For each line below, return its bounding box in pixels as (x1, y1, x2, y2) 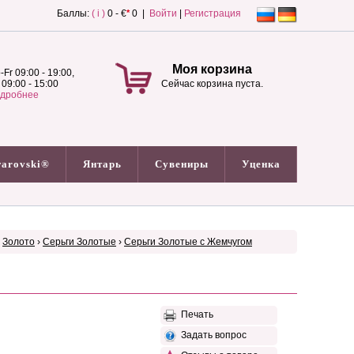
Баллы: (57, 8, 92, 19)
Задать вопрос (176, 330, 247, 341)
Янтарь (82, 158, 122, 170)
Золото (2, 236, 35, 247)
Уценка (241, 158, 281, 170)
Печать (176, 309, 213, 321)
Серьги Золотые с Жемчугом (124, 236, 252, 247)
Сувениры (154, 158, 209, 170)
